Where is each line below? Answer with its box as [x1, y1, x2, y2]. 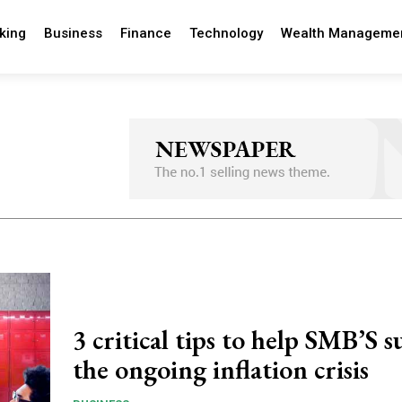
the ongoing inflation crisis [73, 352, 369, 388]
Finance [119, 25, 171, 41]
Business [43, 25, 102, 41]
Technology [188, 25, 263, 41]
